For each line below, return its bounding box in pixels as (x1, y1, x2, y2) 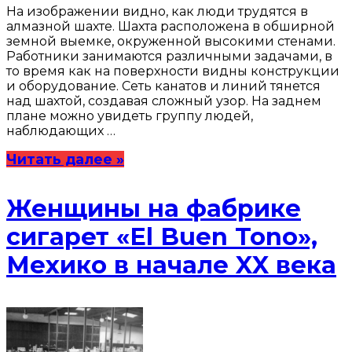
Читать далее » (6, 150, 124, 167)
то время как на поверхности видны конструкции (6, 63, 339, 79)
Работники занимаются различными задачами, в (6, 48, 332, 64)
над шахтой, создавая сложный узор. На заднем (6, 93, 321, 108)
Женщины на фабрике (6, 193, 301, 223)
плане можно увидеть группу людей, (6, 108, 253, 123)
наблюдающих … (6, 123, 115, 138)
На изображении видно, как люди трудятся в (6, 3, 308, 19)
